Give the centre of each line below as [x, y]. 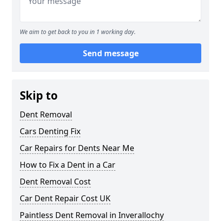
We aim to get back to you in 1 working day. [78, 32]
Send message [110, 54]
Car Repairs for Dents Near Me [77, 148]
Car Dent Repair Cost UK [65, 199]
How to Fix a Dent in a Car [68, 165]
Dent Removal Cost [55, 182]
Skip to [39, 96]
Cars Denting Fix [50, 131]
